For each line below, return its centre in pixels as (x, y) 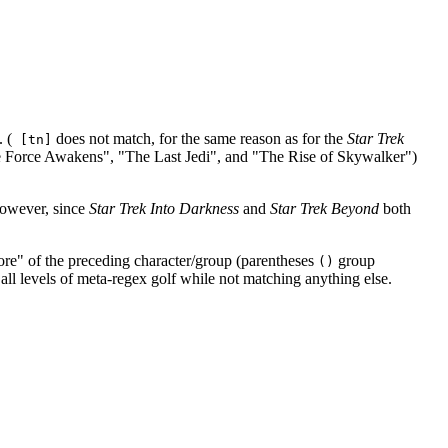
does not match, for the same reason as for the (199, 139)
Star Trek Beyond (324, 209)
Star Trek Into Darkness (164, 209)
